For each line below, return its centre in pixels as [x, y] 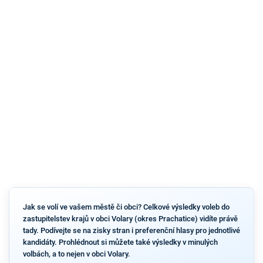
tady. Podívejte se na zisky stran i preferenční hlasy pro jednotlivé [131, 230]
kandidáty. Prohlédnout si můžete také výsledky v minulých [120, 242]
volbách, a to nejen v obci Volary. [76, 254]
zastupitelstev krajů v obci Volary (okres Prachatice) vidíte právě [130, 218]
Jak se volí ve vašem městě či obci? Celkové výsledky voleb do [126, 207]
